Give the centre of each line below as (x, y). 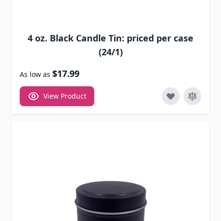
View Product (65, 96)
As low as (35, 74)
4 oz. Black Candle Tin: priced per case (110, 38)
